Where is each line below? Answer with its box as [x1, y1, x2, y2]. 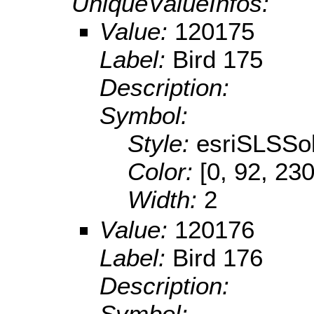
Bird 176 [172, 244, 263, 272]
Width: [128, 186, 204, 214]
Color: [128, 158, 200, 186]
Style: [128, 130, 196, 158]
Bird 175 [172, 46, 263, 74]
